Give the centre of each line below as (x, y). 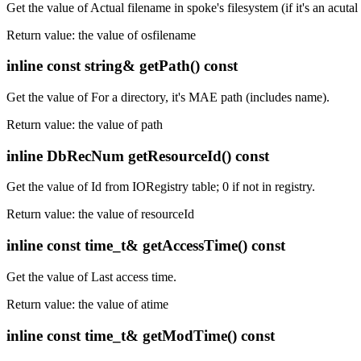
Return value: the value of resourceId (100, 214)
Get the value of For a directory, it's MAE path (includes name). (168, 98)
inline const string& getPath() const (122, 66)
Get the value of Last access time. (91, 276)
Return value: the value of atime (87, 304)
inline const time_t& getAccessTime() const (146, 246)
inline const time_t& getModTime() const (141, 335)
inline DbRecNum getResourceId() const (138, 156)
